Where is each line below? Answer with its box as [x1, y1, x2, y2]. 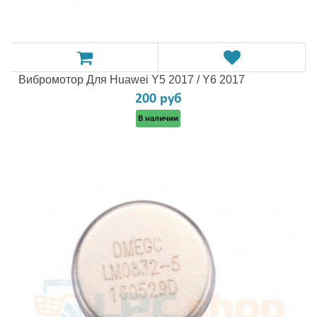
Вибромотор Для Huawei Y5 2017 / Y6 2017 [18, 74, 245, 86]
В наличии [138, 114, 178, 123]
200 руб [135, 92, 182, 106]
